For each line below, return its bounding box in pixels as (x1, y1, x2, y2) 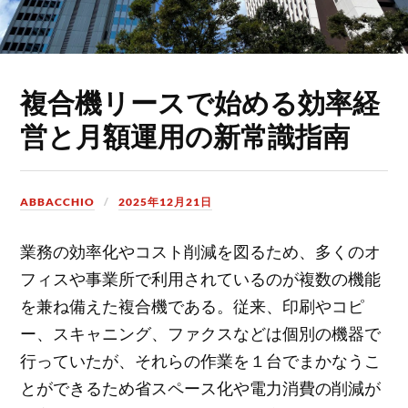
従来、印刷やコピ (233, 294, 365, 317)
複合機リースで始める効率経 (20, 83, 381, 119)
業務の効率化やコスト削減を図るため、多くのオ (20, 240, 382, 262)
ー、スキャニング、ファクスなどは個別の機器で (20, 321, 382, 344)
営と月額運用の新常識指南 (20, 117, 351, 153)
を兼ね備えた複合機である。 (20, 294, 234, 317)
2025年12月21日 (118, 194, 213, 209)
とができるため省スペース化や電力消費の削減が (20, 376, 382, 399)
